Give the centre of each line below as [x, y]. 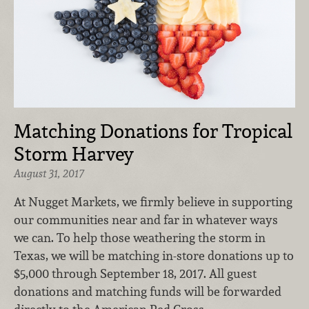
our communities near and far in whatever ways [146, 220]
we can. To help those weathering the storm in [140, 238]
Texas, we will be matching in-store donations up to [154, 256]
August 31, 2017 [49, 173]
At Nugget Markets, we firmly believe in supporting [153, 202]
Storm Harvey [74, 153]
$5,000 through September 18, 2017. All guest [135, 274]
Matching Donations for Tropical [153, 131]
